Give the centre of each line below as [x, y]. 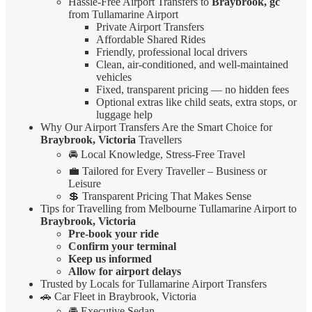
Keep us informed [110, 259]
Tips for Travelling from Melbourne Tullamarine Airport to [169, 209]
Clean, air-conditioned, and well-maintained [192, 65]
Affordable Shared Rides [151, 40]
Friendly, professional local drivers [172, 52]
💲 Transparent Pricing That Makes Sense [160, 196]
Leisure [85, 184]
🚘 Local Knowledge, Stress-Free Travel [157, 155]
